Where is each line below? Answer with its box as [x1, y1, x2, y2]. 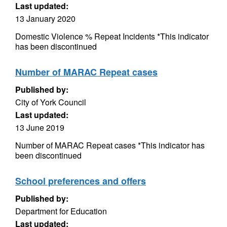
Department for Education [15, 205, 107, 217]
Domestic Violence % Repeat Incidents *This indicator [15, 30, 209, 42]
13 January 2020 [15, 13, 75, 24]
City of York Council [15, 96, 86, 108]
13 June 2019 [15, 122, 64, 133]
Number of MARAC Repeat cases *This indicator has [15, 139, 205, 151]
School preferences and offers [15, 174, 146, 187]
